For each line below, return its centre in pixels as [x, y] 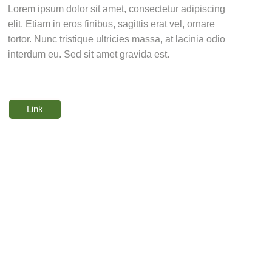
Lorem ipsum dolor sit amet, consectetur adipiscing [116, 9]
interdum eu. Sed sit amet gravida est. [88, 54]
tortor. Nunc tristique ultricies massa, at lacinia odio [116, 39]
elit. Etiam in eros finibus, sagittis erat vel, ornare [111, 24]
